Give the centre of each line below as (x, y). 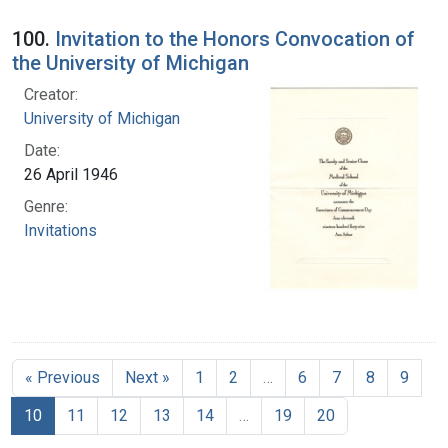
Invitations (60, 230)
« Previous (62, 377)
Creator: (51, 94)
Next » (147, 377)
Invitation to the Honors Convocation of (235, 38)
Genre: (46, 206)
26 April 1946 (71, 174)
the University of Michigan (130, 62)
